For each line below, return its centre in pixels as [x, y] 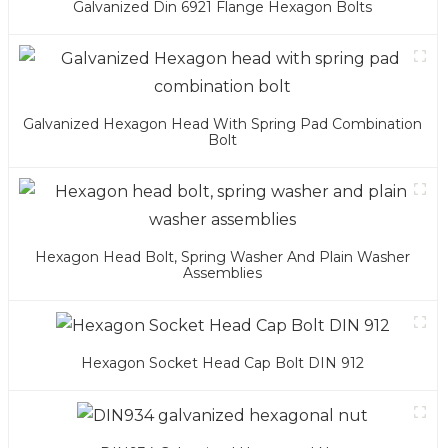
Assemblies [223, 273]
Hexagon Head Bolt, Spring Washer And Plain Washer [223, 257]
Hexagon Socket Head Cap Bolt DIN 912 [223, 363]
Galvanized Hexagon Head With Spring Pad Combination [223, 124]
